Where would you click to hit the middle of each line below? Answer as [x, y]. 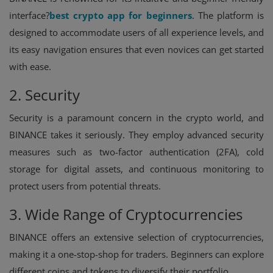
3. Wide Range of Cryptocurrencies [126, 214]
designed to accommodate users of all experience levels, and [136, 32]
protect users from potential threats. [85, 186]
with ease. [30, 66]
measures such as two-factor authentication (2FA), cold [136, 151]
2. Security [44, 94]
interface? [29, 15]
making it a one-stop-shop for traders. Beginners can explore [136, 254]
